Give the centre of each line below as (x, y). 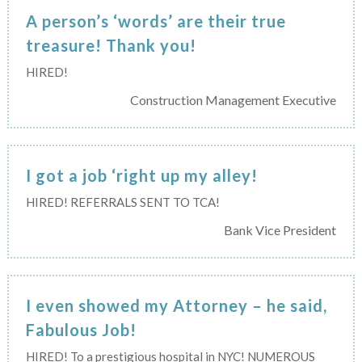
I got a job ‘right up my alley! (141, 175)
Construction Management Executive (234, 99)
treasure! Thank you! (111, 45)
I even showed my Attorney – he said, (176, 305)
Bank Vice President (280, 229)
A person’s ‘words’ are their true (156, 21)
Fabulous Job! (81, 329)
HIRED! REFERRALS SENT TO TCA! (122, 202)
